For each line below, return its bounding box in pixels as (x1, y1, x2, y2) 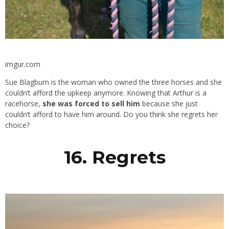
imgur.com (5, 59, 40, 70)
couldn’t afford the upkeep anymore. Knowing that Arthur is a (5, 88, 207, 98)
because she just (140, 99, 198, 109)
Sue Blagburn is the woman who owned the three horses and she (5, 77, 222, 87)
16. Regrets (63, 146, 166, 168)
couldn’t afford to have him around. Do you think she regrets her (5, 109, 218, 120)
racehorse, (5, 99, 42, 109)
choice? (5, 120, 30, 130)
